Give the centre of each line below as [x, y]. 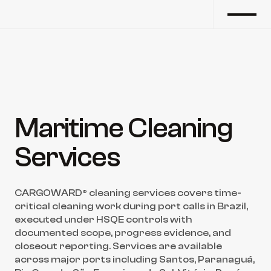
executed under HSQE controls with [103, 220]
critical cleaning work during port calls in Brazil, [131, 206]
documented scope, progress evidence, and [123, 233]
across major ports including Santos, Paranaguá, [135, 260]
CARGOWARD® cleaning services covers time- [128, 193]
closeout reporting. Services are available [118, 246]
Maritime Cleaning [124, 128]
